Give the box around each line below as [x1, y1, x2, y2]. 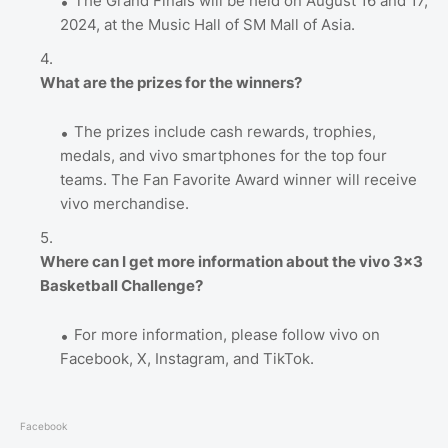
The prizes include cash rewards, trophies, [74, 122, 376, 142]
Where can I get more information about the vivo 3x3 [40, 252, 423, 272]
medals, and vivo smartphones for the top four [60, 146, 387, 166]
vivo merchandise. [60, 194, 189, 214]
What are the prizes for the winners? [40, 73, 302, 93]
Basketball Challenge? [40, 276, 203, 296]
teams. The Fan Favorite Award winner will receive [60, 170, 417, 190]
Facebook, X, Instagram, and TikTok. [60, 349, 314, 369]
